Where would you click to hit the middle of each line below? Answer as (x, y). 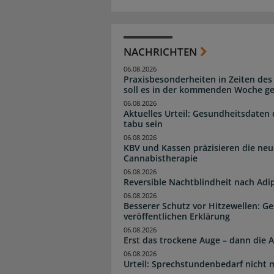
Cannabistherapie (161, 158)
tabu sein (143, 124)
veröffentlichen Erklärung (177, 217)
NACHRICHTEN (160, 51)
